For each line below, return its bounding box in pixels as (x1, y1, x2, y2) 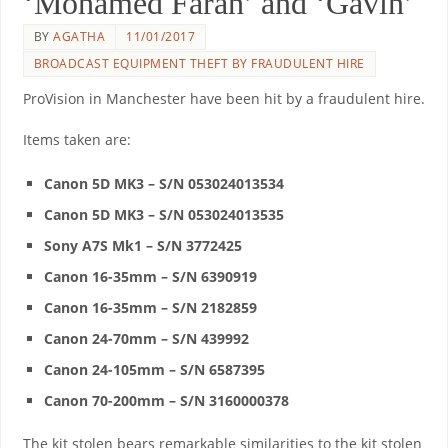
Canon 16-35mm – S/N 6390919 (44, 266, 258, 286)
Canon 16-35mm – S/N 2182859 (44, 297, 258, 317)
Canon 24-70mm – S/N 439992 (44, 328, 250, 348)
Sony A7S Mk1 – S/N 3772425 (44, 235, 243, 255)
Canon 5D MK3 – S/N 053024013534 (44, 173, 285, 193)
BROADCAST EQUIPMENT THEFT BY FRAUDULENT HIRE (33, 54, 365, 72)
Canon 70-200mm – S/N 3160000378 (44, 390, 290, 410)
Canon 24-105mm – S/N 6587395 (44, 359, 266, 379)
